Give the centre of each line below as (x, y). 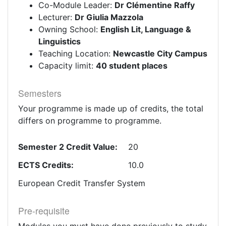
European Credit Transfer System (82, 183)
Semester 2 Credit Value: (68, 147)
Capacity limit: (67, 66)
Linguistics (60, 41)
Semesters (40, 93)
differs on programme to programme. (90, 121)
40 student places (132, 66)
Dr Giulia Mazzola (109, 17)
